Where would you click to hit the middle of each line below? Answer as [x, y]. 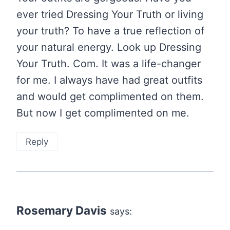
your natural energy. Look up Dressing [109, 47]
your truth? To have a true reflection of [110, 31]
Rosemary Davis [62, 210]
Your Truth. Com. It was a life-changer [109, 64]
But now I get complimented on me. [103, 113]
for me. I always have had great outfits [109, 80]
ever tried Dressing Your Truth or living [110, 15]
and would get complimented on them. [110, 97]
